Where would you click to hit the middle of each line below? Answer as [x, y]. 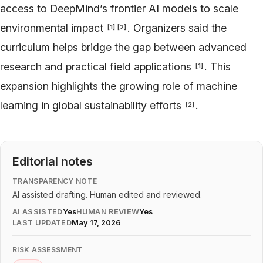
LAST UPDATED [42, 222]
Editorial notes [53, 161]
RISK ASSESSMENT [48, 249]
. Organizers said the [177, 28]
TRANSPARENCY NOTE [55, 181]
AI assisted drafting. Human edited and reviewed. [107, 194]
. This [218, 66]
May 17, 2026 [96, 222]
